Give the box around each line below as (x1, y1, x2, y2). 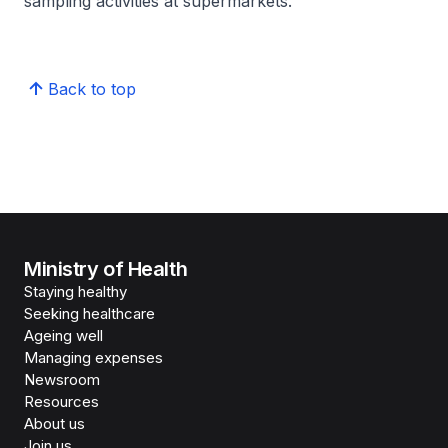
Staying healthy (24, 282, 127, 301)
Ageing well (24, 326, 103, 345)
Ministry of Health (24, 257, 188, 281)
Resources (24, 392, 99, 411)
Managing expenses (24, 348, 163, 367)
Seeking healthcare (24, 304, 155, 323)
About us (24, 414, 85, 433)
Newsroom (24, 370, 100, 389)
